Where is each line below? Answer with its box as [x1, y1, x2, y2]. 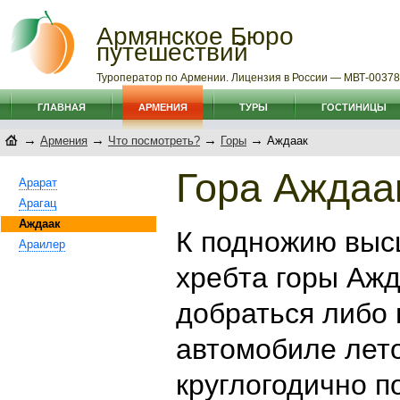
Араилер [19, 237, 65, 251]
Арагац [19, 196, 56, 210]
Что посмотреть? [108, 134, 200, 147]
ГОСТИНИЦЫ [321, 102, 387, 112]
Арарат [19, 176, 57, 189]
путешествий [96, 38, 248, 66]
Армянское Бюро [96, 22, 294, 50]
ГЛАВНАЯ [37, 102, 86, 112]
